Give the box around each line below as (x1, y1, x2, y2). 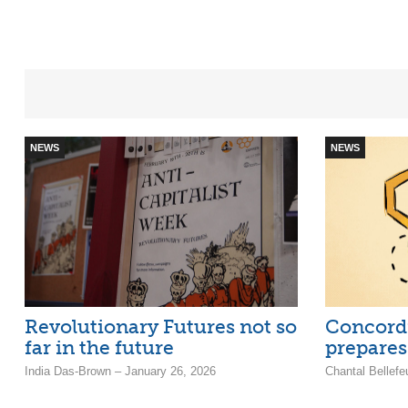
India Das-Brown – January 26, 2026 (25, 364, 216, 379)
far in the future (25, 336, 174, 360)
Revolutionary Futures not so (25, 315, 297, 339)
